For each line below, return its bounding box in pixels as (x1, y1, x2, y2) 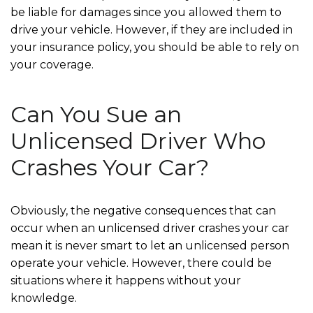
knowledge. (10, 291, 77, 305)
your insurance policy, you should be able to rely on (10, 40, 299, 54)
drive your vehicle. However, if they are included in (10, 22, 293, 36)
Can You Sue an (10, 100, 182, 128)
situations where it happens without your (10, 273, 241, 287)
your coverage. (10, 57, 96, 71)
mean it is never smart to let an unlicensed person (10, 238, 289, 252)
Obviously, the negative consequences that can (10, 203, 276, 217)
